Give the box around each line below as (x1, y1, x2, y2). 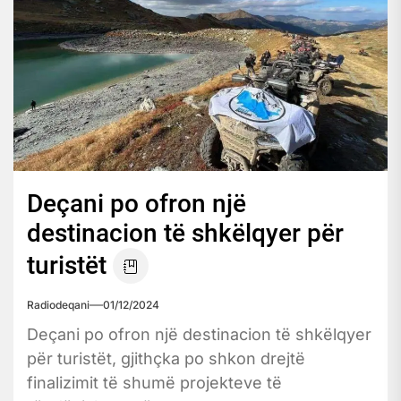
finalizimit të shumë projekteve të (27, 372, 282, 392)
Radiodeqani (27, 297, 90, 311)
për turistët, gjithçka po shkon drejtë (27, 348, 305, 368)
